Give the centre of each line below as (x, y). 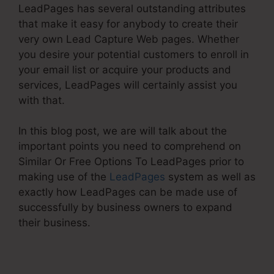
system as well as (210, 177)
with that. (42, 100)
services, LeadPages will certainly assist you (128, 85)
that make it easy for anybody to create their (128, 24)
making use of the (64, 177)
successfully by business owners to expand (125, 207)
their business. (54, 223)
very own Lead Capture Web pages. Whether (129, 39)
